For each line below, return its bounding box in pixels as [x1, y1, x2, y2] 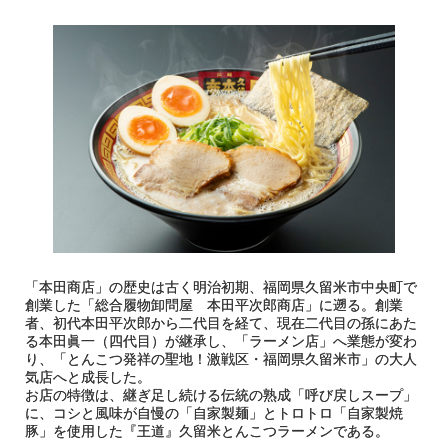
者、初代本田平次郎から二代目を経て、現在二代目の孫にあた [25, 315, 417, 332]
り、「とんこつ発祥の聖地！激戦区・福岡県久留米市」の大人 [25, 351, 417, 368]
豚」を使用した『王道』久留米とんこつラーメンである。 [25, 423, 389, 440]
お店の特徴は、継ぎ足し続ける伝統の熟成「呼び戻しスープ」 [25, 387, 417, 404]
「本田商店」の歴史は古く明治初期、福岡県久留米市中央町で [25, 279, 417, 296]
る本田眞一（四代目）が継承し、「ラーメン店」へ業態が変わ [25, 333, 417, 350]
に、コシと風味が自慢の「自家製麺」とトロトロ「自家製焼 [25, 405, 403, 422]
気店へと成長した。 [25, 369, 151, 386]
